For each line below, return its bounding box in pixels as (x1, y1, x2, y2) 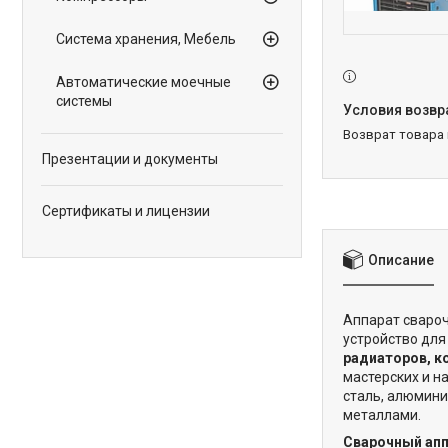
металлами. (343, 406, 421, 423)
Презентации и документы (42, 151, 218, 167)
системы (56, 93, 112, 109)
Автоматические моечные (56, 74, 231, 90)
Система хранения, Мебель (56, 31, 236, 47)
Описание (368, 251, 434, 268)
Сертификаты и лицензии (42, 203, 210, 219)
